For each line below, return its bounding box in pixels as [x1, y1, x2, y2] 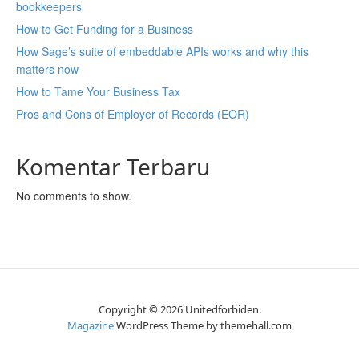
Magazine [67, 317, 114, 333]
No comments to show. [16, 187, 131, 204]
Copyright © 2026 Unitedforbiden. [98, 301, 261, 317]
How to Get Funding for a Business [16, 20, 193, 37]
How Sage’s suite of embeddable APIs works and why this [16, 42, 309, 59]
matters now [16, 60, 79, 77]
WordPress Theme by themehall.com [114, 317, 292, 333]
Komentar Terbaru [16, 151, 210, 182]
